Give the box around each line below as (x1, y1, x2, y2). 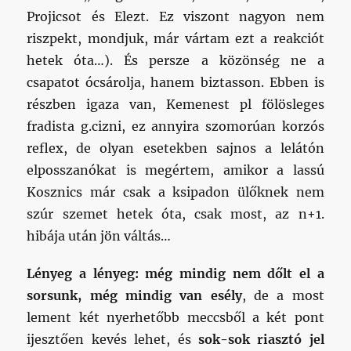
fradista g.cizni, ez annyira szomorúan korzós (27, 118, 324, 134)
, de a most (241, 287, 324, 303)
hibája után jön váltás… (27, 227, 172, 244)
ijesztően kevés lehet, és (27, 331, 198, 347)
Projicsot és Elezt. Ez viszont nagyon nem (27, 8, 324, 24)
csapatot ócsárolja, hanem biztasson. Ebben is (27, 74, 324, 90)
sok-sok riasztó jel (197, 331, 324, 347)
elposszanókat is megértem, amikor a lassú (27, 161, 324, 178)
